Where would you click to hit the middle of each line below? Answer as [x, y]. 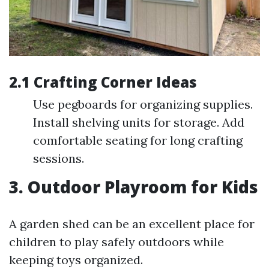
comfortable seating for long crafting [138, 140]
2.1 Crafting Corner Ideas [103, 82]
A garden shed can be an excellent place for [132, 223]
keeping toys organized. [76, 259]
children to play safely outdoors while [116, 241]
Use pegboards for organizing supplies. [143, 104]
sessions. [59, 158]
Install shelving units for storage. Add [139, 122]
